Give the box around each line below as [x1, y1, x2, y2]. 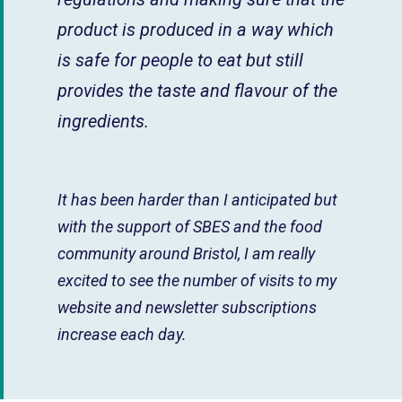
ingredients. [57, 110, 149, 133]
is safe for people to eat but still [57, 49, 303, 72]
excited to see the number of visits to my [57, 271, 336, 291]
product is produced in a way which [57, 19, 334, 41]
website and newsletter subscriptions [57, 298, 317, 318]
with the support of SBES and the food [57, 217, 322, 237]
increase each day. [57, 325, 187, 345]
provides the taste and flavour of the [57, 80, 337, 102]
